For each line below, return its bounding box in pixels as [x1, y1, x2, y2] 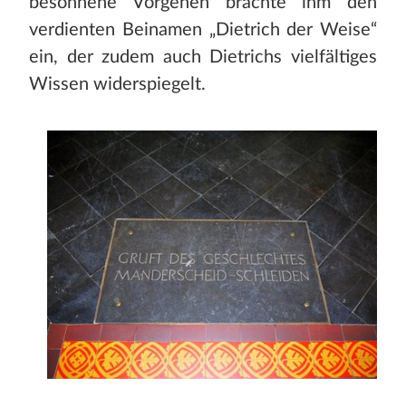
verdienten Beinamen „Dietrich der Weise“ [29, 21, 377, 40]
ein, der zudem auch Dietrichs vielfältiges [29, 48, 377, 67]
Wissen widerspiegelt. [29, 75, 206, 94]
